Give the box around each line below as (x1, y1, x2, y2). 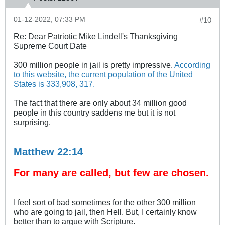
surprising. (14, 117, 51, 127)
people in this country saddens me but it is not (14, 107, 175, 117)
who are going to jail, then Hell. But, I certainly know (14, 207, 197, 216)
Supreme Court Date (14, 41, 87, 50)
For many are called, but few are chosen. (14, 167, 209, 178)
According (174, 60, 210, 69)
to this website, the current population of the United (14, 69, 193, 79)
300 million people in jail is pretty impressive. (14, 60, 174, 69)
